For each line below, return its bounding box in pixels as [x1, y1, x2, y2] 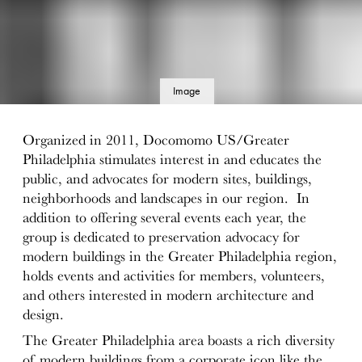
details [172, 109, 201, 124]
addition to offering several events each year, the [23, 209, 307, 226]
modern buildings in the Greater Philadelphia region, [23, 248, 338, 265]
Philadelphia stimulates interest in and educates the [23, 151, 322, 168]
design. [23, 306, 65, 323]
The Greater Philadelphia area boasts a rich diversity [23, 332, 335, 349]
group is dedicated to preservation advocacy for [23, 229, 301, 246]
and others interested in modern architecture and [23, 287, 314, 304]
